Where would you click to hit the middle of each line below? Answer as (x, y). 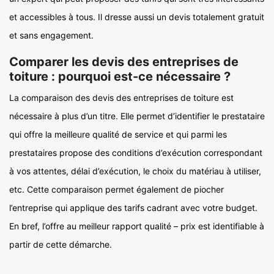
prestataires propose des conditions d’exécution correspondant (136, 153)
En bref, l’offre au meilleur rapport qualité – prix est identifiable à (137, 226)
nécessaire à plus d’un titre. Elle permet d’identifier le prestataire (137, 116)
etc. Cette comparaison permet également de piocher (117, 189)
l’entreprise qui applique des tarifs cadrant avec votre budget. (133, 208)
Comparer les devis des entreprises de (124, 62)
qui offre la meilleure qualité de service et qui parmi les (118, 134)
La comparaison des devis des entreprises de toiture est (121, 98)
